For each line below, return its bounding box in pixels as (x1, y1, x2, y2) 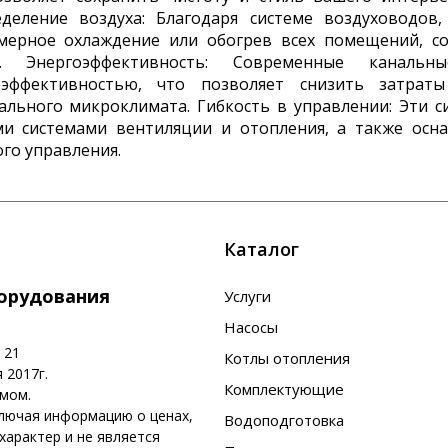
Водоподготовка (224, 410, 344, 430)
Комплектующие (224, 379, 344, 399)
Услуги (224, 286, 271, 306)
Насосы (224, 317, 278, 337)
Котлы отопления (224, 348, 350, 368)
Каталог (224, 236, 299, 261)
